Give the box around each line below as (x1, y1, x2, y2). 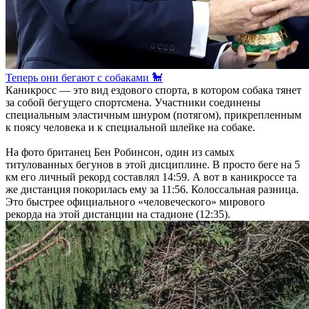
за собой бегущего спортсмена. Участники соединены (6, 97, 261, 108)
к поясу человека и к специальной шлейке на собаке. (6, 121, 255, 133)
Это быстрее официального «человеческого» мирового (6, 196, 265, 208)
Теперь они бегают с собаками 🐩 (6, 72, 163, 83)
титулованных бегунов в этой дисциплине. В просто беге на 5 (6, 159, 300, 170)
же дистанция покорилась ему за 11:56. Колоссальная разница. (6, 183, 299, 195)
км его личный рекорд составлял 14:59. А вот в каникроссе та (6, 171, 297, 183)
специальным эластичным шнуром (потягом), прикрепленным (6, 109, 301, 121)
